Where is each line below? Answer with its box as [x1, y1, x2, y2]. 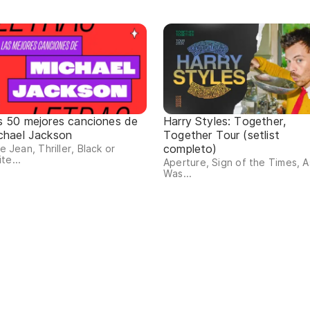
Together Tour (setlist [163, 128, 280, 143]
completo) [163, 142, 217, 156]
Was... [163, 167, 192, 180]
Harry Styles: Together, [163, 114, 286, 129]
